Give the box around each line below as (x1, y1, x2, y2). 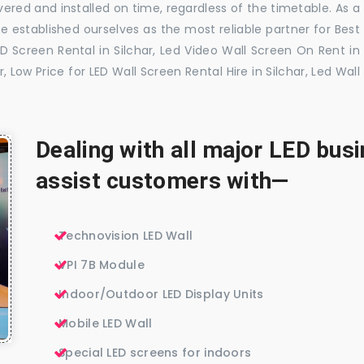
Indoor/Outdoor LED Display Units (58, 286, 264, 303)
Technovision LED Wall (58, 227, 193, 245)
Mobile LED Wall (58, 315, 153, 332)
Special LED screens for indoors (58, 344, 252, 362)
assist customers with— (36, 167, 289, 195)
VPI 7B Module (58, 257, 145, 274)
